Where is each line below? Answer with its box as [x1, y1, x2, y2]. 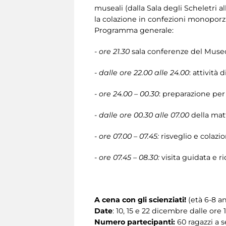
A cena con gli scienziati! [94, 195, 186, 204]
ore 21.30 [99, 46, 132, 56]
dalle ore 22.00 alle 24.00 [99, 68, 189, 77]
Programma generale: [94, 25, 174, 35]
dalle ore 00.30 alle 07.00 [99, 110, 189, 120]
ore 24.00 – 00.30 [99, 89, 159, 98]
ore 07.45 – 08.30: [99, 152, 159, 162]
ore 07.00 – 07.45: [99, 131, 159, 141]
